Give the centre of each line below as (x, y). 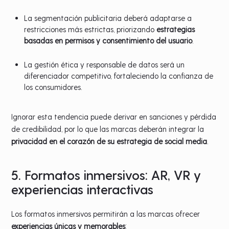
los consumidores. (53, 87)
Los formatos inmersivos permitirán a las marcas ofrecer (106, 213)
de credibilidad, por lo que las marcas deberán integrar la (108, 129)
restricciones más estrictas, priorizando (90, 29)
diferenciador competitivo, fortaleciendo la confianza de (119, 75)
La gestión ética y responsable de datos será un (105, 64)
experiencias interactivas (83, 189)
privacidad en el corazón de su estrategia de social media (109, 141)
